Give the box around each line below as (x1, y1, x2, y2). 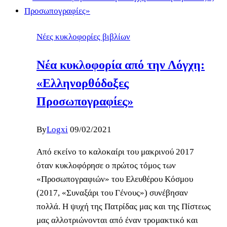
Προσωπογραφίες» (36, 94, 133, 108)
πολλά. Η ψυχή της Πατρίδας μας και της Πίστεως (36, 201, 211, 211)
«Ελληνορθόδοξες (36, 76, 129, 90)
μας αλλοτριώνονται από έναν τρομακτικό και (36, 215, 198, 225)
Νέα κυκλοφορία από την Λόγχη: (36, 58, 205, 71)
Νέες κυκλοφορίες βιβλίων (36, 31, 130, 42)
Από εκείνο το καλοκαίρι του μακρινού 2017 (36, 146, 194, 157)
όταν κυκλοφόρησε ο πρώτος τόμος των (36, 160, 176, 170)
